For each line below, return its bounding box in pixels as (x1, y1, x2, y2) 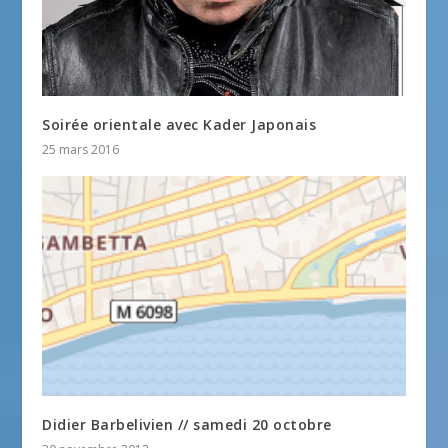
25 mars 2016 (42, 141, 120, 159)
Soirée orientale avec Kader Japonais (42, 115, 317, 135)
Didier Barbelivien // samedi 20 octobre (42, 414, 332, 434)
